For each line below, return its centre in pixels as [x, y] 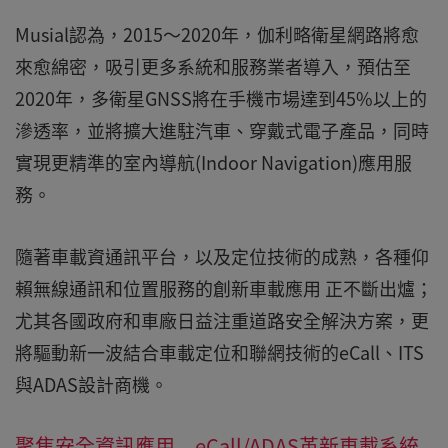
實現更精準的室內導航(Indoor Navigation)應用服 [213, 162]
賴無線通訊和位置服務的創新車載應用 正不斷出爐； [224, 288]
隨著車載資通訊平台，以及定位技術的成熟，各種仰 [222, 256]
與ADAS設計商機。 [91, 384]
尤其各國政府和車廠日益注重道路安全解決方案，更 [222, 320]
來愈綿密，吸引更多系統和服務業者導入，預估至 [213, 66]
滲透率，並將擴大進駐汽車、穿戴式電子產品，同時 [222, 130]
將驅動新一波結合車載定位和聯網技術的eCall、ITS [219, 352]
